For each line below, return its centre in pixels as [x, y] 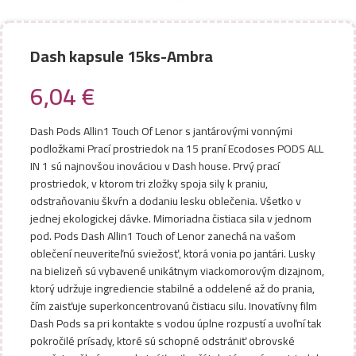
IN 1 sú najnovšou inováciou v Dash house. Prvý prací [155, 166]
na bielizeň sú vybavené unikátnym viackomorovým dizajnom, [177, 271]
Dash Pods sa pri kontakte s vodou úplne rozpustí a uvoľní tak [176, 323]
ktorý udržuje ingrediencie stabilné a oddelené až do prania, [172, 288]
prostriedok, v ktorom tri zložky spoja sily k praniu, [149, 184]
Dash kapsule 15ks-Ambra [122, 56]
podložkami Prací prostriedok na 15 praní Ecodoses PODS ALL [177, 149]
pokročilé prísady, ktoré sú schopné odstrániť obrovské [163, 341]
